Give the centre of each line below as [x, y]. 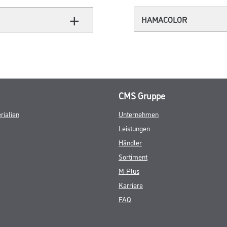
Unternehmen [139, 113]
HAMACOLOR [164, 20]
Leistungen [134, 128]
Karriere [131, 184]
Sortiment [133, 156]
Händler [130, 142]
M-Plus [129, 170]
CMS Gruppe [142, 95]
